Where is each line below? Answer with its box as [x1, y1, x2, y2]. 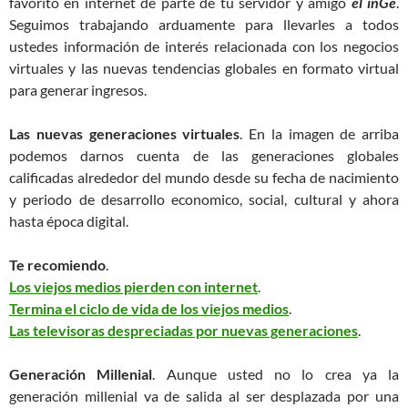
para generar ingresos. [9, 80, 147, 98]
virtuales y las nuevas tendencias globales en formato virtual [9, 58, 399, 76]
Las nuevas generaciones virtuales [9, 124, 240, 142]
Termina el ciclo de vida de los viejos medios [9, 299, 289, 317]
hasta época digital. [9, 211, 128, 229]
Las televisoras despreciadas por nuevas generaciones [9, 321, 358, 339]
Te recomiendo [9, 255, 106, 273]
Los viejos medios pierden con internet [9, 277, 258, 295]
